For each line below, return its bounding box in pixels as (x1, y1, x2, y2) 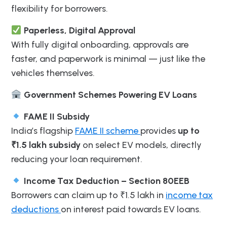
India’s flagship (11, 125, 75, 136)
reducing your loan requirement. (11, 153, 142, 165)
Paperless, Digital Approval (21, 24, 135, 36)
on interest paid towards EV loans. (61, 203, 201, 215)
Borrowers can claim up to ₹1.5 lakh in (11, 189, 166, 201)
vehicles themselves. (11, 67, 95, 79)
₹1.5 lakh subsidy (11, 139, 83, 150)
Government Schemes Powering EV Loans (21, 89, 197, 100)
